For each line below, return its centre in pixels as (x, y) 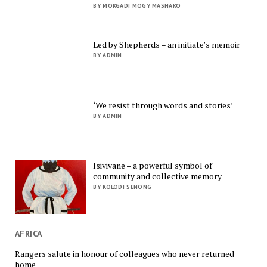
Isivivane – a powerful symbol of (153, 166)
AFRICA (28, 234)
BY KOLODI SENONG (122, 187)
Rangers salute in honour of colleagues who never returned (124, 253)
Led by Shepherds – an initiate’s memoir (167, 45)
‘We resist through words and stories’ (163, 105)
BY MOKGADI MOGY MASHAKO (137, 5)
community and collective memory (158, 176)
